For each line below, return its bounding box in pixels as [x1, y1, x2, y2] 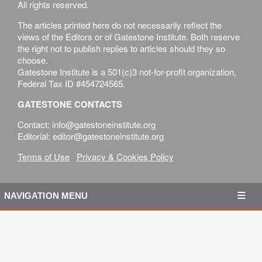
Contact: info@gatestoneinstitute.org [18, 118, 156, 131]
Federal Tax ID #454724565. [18, 77, 125, 90]
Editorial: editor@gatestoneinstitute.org [18, 130, 164, 143]
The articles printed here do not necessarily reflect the [18, 19, 222, 32]
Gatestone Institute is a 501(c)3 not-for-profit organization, [18, 65, 236, 78]
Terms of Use [18, 150, 70, 163]
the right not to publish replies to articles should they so [18, 42, 225, 55]
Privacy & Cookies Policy [77, 150, 174, 163]
